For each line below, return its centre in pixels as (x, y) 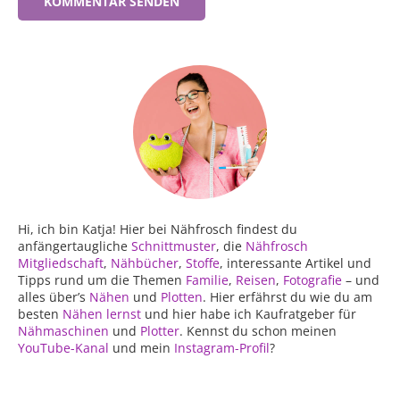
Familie (207, 280)
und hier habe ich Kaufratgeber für (249, 314)
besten (40, 314)
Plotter (160, 331)
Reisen (256, 280)
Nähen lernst (102, 314)
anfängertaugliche (75, 246)
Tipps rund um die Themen (102, 280)
